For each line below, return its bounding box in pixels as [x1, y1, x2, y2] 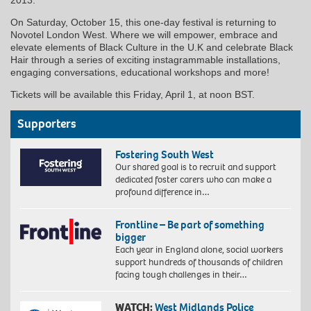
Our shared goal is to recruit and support [115, 160, 276, 174]
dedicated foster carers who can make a [115, 172, 271, 186]
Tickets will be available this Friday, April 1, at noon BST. [10, 88, 255, 100]
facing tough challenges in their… [115, 267, 247, 281]
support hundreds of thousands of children [115, 255, 283, 269]
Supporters [17, 115, 76, 132]
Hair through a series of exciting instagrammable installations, [10, 53, 280, 65]
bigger [115, 229, 146, 244]
